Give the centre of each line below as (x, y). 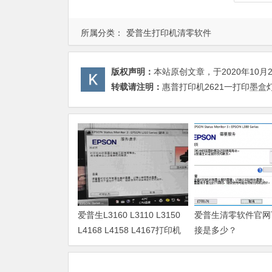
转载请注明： (137, 87)
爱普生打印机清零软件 (169, 32)
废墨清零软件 (103, 245)
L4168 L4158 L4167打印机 (129, 230)
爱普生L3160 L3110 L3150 (129, 215)
